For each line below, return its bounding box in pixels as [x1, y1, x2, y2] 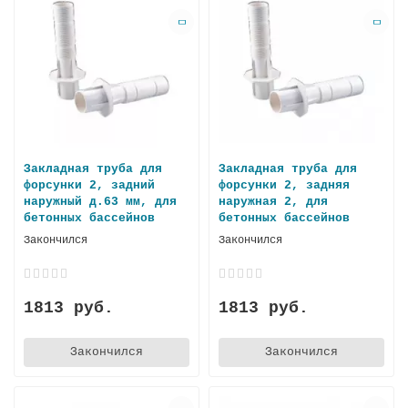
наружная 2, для [219, 195, 328, 209]
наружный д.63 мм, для [24, 195, 177, 209]
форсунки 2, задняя [219, 178, 350, 193]
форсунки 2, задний [24, 178, 155, 193]
